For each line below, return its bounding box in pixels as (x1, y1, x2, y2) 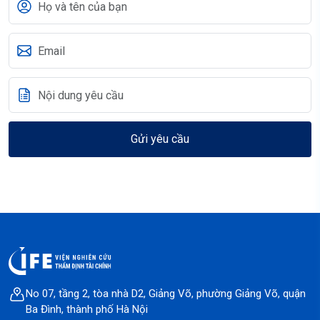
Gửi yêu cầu (131, 132, 189, 146)
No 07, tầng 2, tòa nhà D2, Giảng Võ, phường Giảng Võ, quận (26, 286, 306, 300)
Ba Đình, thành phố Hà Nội (26, 302, 148, 316)
